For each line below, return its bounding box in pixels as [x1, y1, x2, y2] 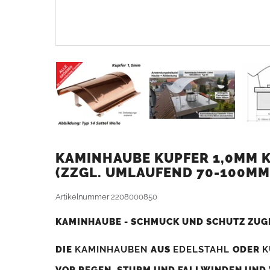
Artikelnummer [55, 192, 111, 201]
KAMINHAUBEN [75, 243, 151, 254]
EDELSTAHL [173, 243, 233, 254]
